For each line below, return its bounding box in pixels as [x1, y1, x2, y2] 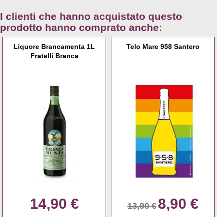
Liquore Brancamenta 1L [14, 43, 95, 51]
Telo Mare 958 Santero [126, 43, 200, 51]
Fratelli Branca [30, 52, 78, 60]
